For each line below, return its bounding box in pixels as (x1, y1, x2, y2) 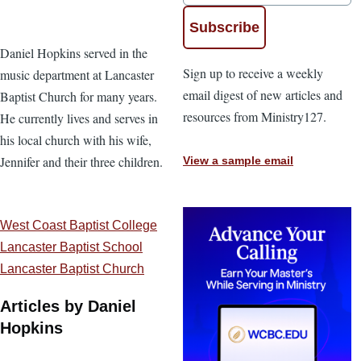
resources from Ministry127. (183, 107, 326, 125)
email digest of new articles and (183, 85, 342, 103)
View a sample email (183, 154, 293, 168)
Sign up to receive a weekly (183, 64, 323, 81)
